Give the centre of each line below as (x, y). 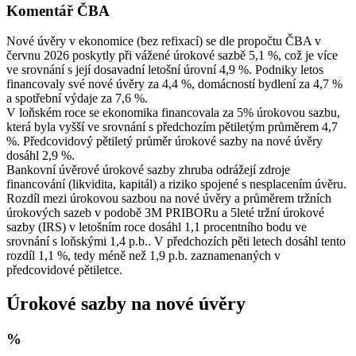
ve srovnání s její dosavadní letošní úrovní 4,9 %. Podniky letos (165, 70)
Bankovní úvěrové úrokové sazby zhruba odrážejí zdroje (148, 170)
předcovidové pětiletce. (64, 270)
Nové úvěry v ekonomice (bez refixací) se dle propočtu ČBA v (164, 41)
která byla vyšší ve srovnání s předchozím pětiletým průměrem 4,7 (172, 127)
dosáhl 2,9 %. (41, 156)
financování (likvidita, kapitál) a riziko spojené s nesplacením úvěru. (176, 184)
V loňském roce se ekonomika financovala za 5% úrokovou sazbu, (173, 113)
